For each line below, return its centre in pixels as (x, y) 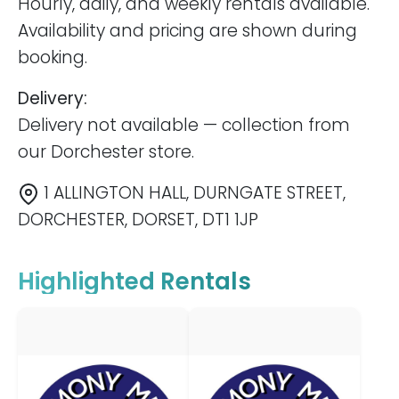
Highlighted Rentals (134, 282)
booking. (53, 58)
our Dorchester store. (106, 152)
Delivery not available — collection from (184, 126)
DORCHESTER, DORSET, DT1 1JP (138, 220)
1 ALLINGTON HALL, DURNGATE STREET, (192, 193)
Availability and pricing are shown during (187, 31)
